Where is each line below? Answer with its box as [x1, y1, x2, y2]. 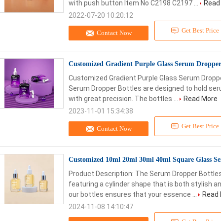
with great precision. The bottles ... [69, 95, 180, 103]
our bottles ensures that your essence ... [69, 190, 198, 198]
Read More [184, 95, 218, 103]
